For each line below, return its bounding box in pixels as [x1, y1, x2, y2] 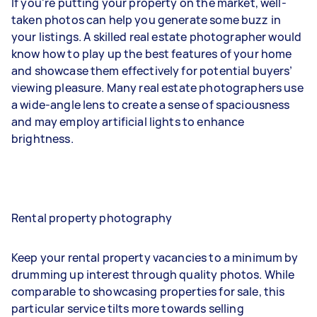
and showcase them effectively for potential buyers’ [11, 62, 293, 79]
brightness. [11, 130, 74, 146]
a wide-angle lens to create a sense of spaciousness [11, 96, 290, 113]
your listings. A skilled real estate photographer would [11, 28, 302, 45]
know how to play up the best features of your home [11, 45, 292, 62]
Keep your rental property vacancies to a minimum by [11, 249, 299, 265]
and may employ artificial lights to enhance [11, 113, 245, 129]
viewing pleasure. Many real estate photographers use [11, 79, 304, 96]
